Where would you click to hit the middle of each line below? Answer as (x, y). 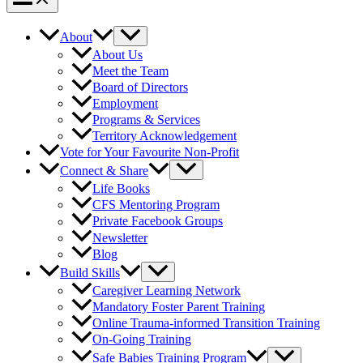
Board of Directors (140, 88)
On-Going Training (142, 339)
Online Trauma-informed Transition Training (206, 322)
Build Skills (90, 272)
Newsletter (120, 237)
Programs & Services (146, 120)
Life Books (121, 189)
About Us (117, 55)
